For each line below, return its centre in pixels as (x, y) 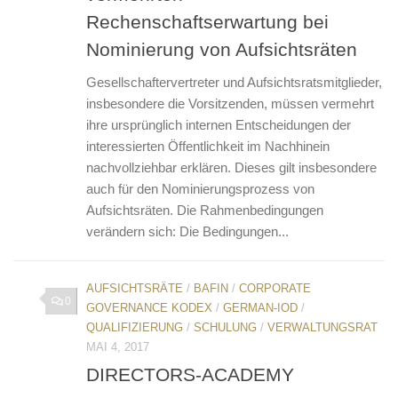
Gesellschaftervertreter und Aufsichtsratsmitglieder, (234, 82)
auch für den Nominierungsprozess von (200, 188)
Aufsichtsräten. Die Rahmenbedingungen (205, 210)
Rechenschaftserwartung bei (207, 21)
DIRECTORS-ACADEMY (190, 374)
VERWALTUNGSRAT (322, 327)
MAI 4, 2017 (118, 346)
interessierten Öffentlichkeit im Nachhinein (208, 146)
